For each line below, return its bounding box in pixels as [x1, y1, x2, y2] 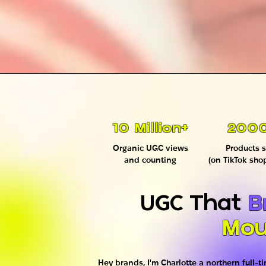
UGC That [140, 194, 248, 214]
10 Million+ [112, 122, 188, 135]
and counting [124, 155, 176, 164]
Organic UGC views [112, 143, 188, 153]
